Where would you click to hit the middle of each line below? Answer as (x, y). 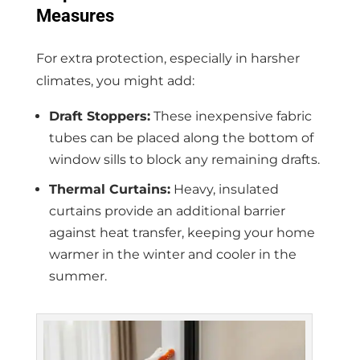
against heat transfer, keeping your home (182, 233)
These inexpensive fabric (231, 117)
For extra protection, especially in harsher (168, 59)
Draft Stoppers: (99, 117)
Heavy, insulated (224, 190)
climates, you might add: (115, 81)
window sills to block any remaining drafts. (184, 160)
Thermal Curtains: (109, 190)
